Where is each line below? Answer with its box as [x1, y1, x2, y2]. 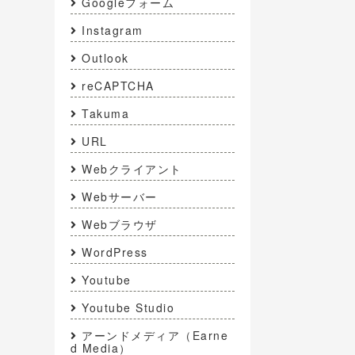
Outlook [82, 50, 129, 67]
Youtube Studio [82, 300, 174, 316]
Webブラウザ [82, 216, 158, 233]
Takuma [82, 105, 129, 122]
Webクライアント [82, 161, 182, 177]
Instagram [82, 22, 143, 39]
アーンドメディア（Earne [82, 327, 228, 344]
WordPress [82, 244, 148, 261]
